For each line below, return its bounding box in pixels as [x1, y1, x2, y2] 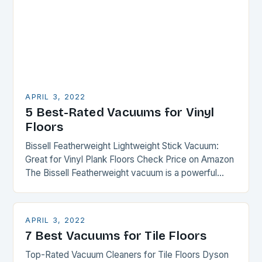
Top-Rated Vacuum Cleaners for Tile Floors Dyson [25, 249, 229, 261]
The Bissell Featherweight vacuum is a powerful [25, 167, 218, 179]
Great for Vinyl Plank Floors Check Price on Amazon [25, 154, 235, 166]
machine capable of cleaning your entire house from [25, 181, 235, 192]
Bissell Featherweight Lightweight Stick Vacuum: [25, 140, 219, 152]
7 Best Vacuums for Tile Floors [25, 229, 207, 244]
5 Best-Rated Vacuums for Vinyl [25, 105, 215, 120]
